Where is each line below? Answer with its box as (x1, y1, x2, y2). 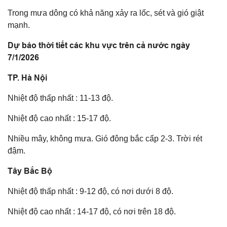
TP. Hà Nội (8, 72, 47, 83)
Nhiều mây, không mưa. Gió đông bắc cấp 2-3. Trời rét (8, 134, 202, 143)
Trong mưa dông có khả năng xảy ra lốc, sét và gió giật (8, 8, 204, 17)
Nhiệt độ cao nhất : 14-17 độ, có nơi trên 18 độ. (8, 207, 176, 216)
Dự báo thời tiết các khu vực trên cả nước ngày (8, 40, 190, 50)
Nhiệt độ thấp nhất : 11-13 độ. (8, 93, 113, 102)
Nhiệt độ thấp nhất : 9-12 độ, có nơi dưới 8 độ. (8, 186, 173, 196)
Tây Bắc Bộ (8, 166, 52, 176)
